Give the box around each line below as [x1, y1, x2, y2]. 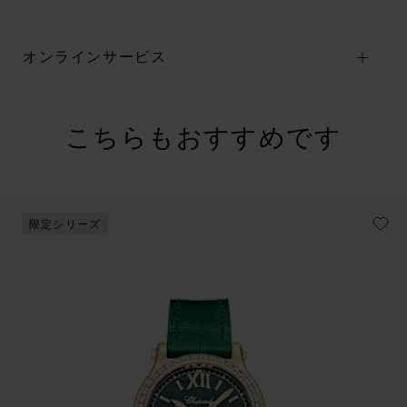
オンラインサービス [23, 50, 167, 65]
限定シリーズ [29, 218, 102, 231]
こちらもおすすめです [65, 116, 342, 154]
